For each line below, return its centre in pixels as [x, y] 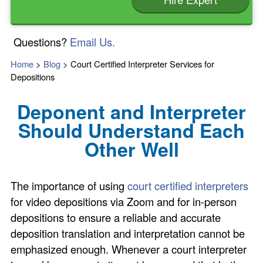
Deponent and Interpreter [131, 111]
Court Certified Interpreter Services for [143, 64]
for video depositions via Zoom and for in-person [124, 201]
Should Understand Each [131, 130]
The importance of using [68, 185]
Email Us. [92, 42]
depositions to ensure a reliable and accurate [116, 217]
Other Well [131, 149]
